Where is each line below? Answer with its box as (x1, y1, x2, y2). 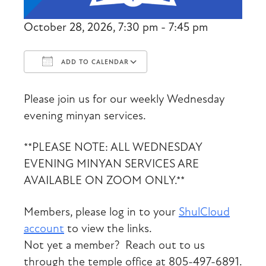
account (24, 220, 64, 236)
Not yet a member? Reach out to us (24, 237, 205, 252)
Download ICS (45, 84, 94, 94)
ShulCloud (179, 204, 230, 219)
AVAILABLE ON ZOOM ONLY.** (24, 172, 185, 188)
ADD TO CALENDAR (59, 58, 129, 66)
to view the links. (64, 220, 152, 236)
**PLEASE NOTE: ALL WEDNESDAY (24, 139, 202, 154)
